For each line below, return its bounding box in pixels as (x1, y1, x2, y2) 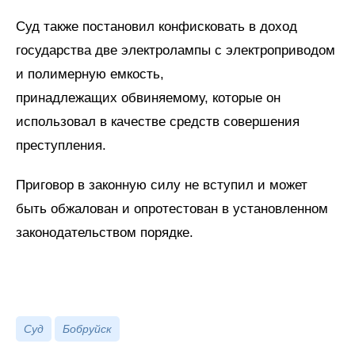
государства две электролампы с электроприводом (16, 43, 335, 58)
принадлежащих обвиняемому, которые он (16, 90, 281, 105)
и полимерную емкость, (16, 67, 164, 82)
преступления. (16, 138, 106, 153)
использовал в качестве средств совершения (16, 114, 300, 129)
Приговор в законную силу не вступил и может (16, 177, 307, 193)
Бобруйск (63, 323, 112, 335)
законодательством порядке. (16, 225, 193, 240)
